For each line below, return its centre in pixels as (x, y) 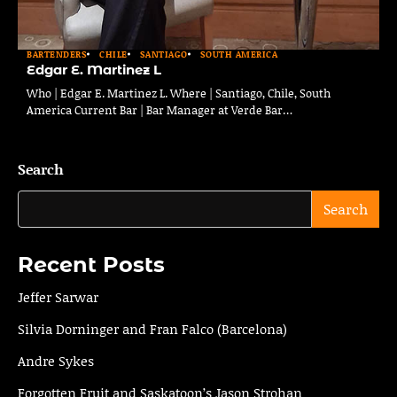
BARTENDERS (57, 54)
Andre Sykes (56, 360)
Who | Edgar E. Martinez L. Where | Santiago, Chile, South (179, 93)
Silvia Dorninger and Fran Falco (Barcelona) (152, 328)
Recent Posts (91, 264)
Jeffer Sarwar (58, 296)
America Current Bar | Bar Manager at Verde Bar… (160, 109)
